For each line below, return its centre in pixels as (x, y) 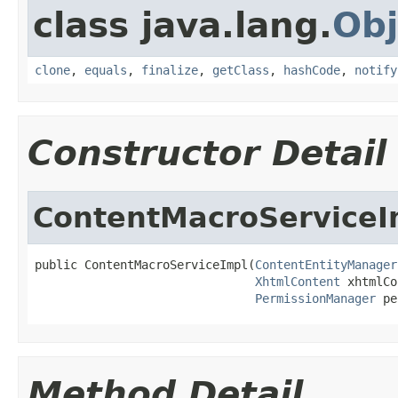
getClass (241, 70)
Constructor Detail (207, 153)
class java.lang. (183, 25)
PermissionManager (315, 298)
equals (106, 70)
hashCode (312, 70)
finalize (170, 70)
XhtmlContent (298, 281)
